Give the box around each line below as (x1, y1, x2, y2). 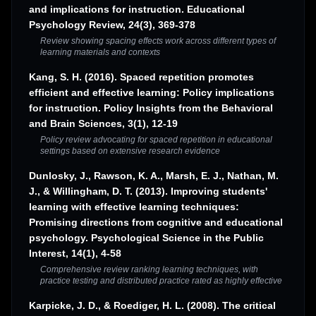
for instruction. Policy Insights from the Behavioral (29, 102, 273, 114)
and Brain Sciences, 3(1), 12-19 (29, 118, 178, 130)
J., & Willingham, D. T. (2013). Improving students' (29, 186, 267, 197)
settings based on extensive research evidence (40, 146, 220, 157)
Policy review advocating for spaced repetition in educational (40, 135, 272, 145)
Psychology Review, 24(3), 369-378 (29, 19, 195, 31)
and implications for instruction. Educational (29, 4, 245, 16)
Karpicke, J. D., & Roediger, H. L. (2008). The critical (29, 300, 276, 312)
